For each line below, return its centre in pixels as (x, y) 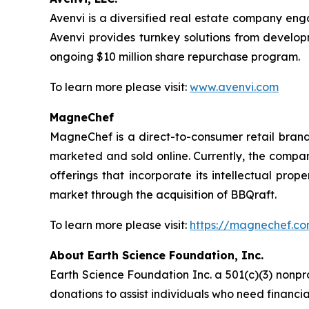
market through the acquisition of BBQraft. (163, 195)
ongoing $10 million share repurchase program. (175, 57)
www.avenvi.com (234, 87)
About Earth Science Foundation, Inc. (157, 256)
